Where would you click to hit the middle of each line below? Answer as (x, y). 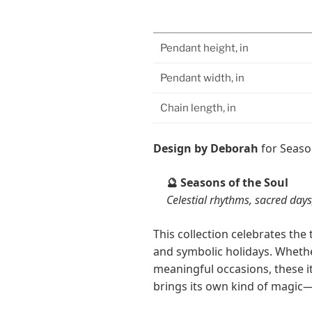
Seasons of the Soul (233, 183)
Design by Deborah (206, 149)
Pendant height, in (204, 48)
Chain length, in (198, 108)
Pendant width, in (202, 78)
